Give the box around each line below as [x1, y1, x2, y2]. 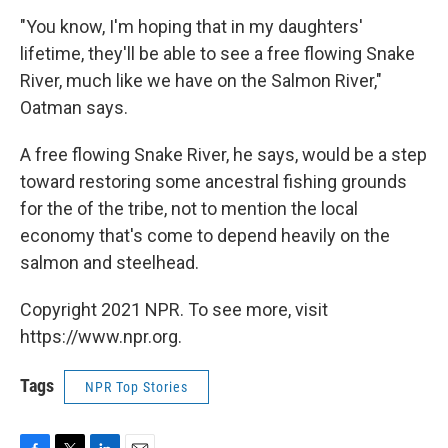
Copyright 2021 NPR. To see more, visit [20, 299, 328, 321]
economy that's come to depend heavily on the [20, 225, 390, 247]
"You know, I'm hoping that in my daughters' [20, 16, 363, 38]
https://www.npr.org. [20, 326, 182, 348]
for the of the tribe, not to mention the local [20, 198, 358, 220]
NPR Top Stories [85, 379, 188, 396]
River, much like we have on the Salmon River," [20, 70, 382, 92]
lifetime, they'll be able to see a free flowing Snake [20, 43, 415, 65]
